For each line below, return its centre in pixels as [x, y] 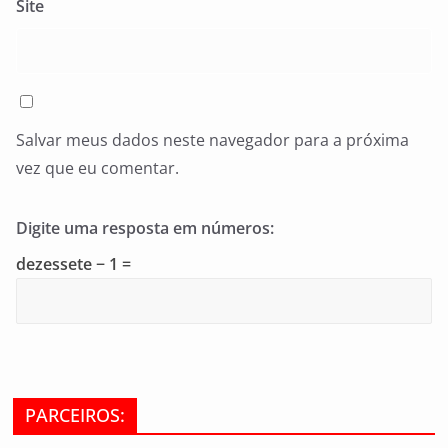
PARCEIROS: [75, 415]
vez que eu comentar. [97, 168]
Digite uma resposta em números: [145, 228]
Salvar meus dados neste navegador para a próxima [212, 140]
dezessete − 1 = [73, 264]
